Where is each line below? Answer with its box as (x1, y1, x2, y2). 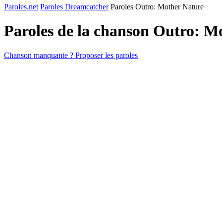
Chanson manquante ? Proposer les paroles (4, 51, 138, 59)
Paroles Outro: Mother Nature (111, 2, 204, 11)
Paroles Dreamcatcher (40, 2, 109, 11)
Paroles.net (4, 2, 38, 11)
